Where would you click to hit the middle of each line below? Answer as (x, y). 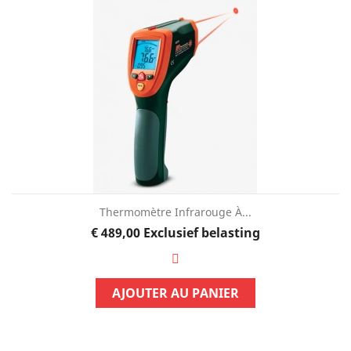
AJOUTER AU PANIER (175, 293)
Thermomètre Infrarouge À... (175, 212)
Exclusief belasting (201, 232)
